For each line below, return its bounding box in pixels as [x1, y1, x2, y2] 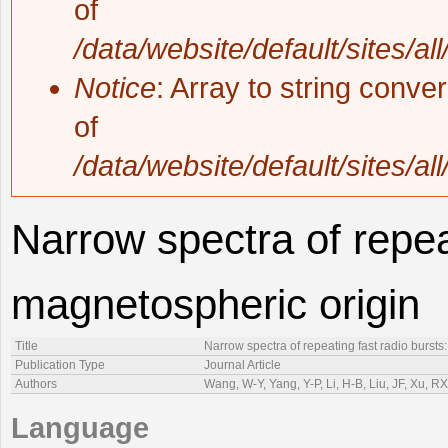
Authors [15, 377, 57, 392]
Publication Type [15, 358, 105, 373]
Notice [74, 72, 156, 105]
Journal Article [204, 358, 281, 373]
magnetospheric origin [11, 281, 420, 329]
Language [11, 412, 149, 445]
